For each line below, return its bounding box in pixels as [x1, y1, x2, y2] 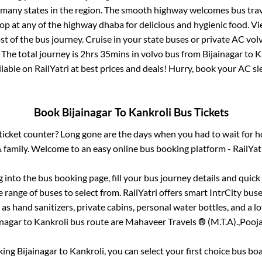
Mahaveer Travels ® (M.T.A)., [125, 216, 240, 227]
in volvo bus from [130, 47, 202, 59]
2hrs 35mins [80, 47, 130, 59]
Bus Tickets [171, 106, 229, 119]
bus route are [68, 216, 125, 227]
